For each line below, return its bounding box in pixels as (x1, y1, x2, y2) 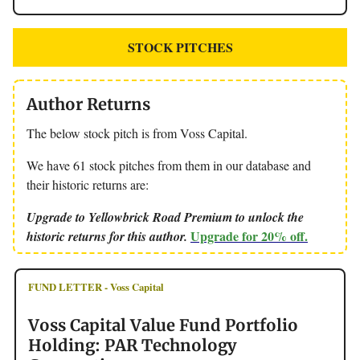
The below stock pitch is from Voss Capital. (27, 124, 247, 141)
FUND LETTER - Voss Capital (28, 279, 164, 294)
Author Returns (27, 93, 150, 114)
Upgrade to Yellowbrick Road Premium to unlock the (27, 207, 304, 226)
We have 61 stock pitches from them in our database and (27, 156, 311, 174)
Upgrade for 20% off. (190, 226, 308, 245)
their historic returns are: (27, 175, 149, 193)
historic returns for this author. (27, 227, 190, 245)
